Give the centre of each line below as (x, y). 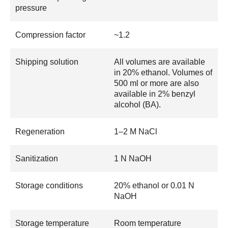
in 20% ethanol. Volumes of (163, 73)
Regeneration (40, 132)
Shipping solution (47, 62)
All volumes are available (160, 62)
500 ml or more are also (156, 83)
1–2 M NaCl (136, 132)
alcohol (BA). (137, 105)
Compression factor (50, 35)
